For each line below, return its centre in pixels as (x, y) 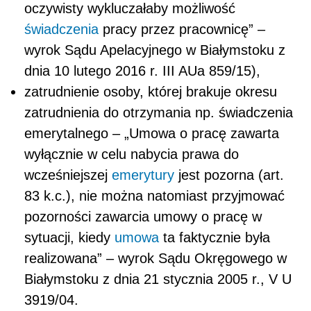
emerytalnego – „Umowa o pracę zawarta (152, 133)
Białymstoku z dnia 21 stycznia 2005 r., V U (158, 279)
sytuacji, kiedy (69, 237)
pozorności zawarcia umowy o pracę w (143, 216)
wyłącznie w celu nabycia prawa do (132, 154)
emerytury (143, 175)
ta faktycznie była (215, 237)
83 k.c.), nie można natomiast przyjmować (154, 195)
